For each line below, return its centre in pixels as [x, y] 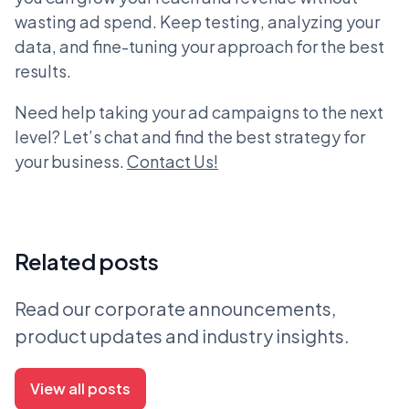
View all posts [80, 388]
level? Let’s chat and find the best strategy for [190, 136]
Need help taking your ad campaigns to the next [199, 111]
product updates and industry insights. [182, 335]
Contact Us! [173, 161]
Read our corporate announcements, [175, 308]
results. [43, 70]
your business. [71, 161]
